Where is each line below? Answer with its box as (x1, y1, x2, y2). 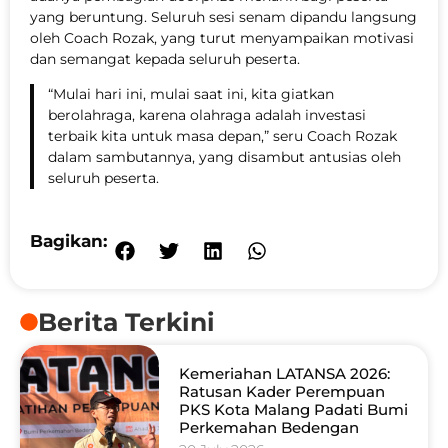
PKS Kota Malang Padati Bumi (178, 400, 408, 420)
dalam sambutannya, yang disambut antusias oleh (47, 147, 401, 166)
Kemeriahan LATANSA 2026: (178, 364, 390, 384)
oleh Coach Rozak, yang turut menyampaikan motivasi (30, 28, 414, 47)
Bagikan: (30, 231, 107, 252)
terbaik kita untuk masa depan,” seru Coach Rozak (47, 126, 397, 145)
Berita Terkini (38, 307, 215, 338)
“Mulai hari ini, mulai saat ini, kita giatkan (47, 84, 334, 103)
